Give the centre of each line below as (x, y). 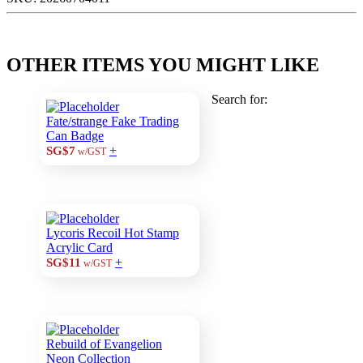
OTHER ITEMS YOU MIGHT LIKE (163, 64)
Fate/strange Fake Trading (112, 121)
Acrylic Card (79, 247)
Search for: (240, 99)
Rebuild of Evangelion (104, 344)
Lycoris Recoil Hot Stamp (112, 233)
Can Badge (75, 135)
